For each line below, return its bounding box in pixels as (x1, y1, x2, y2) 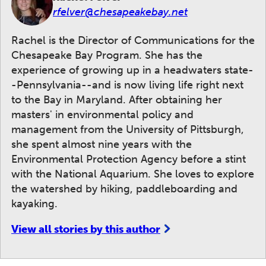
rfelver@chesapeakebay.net (53, 5, 188, 19)
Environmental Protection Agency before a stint (11, 152, 246, 166)
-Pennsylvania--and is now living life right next (11, 78, 243, 91)
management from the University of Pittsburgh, (11, 122, 244, 136)
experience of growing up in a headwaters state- (11, 63, 254, 77)
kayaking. (11, 197, 58, 210)
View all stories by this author (11, 222, 160, 236)
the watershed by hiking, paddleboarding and (11, 182, 237, 195)
